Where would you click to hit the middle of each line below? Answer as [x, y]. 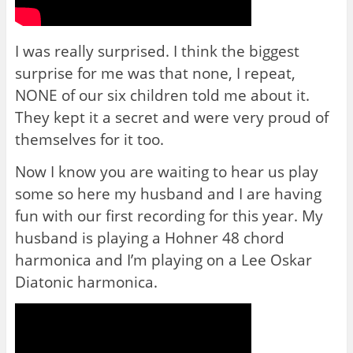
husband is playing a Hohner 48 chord [149, 237]
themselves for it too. [89, 139]
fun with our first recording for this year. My [169, 215]
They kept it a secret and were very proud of [171, 117]
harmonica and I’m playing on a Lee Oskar [163, 259]
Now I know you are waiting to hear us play [166, 171]
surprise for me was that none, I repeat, [155, 72]
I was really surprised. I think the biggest [157, 50]
